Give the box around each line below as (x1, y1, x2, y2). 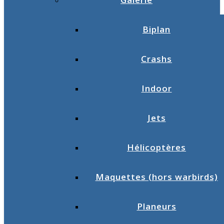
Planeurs (136, 200, 176, 212)
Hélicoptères (127, 141, 186, 153)
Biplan (142, 23, 170, 35)
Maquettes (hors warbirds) (95, 171, 218, 182)
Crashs (141, 53, 172, 64)
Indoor (141, 82, 172, 94)
